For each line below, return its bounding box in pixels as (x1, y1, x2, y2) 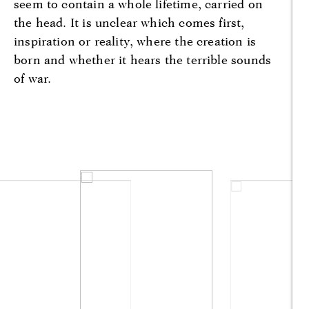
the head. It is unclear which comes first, (14, 14, 245, 30)
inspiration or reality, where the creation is (14, 33, 257, 48)
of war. (14, 70, 52, 86)
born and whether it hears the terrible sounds (14, 52, 272, 67)
